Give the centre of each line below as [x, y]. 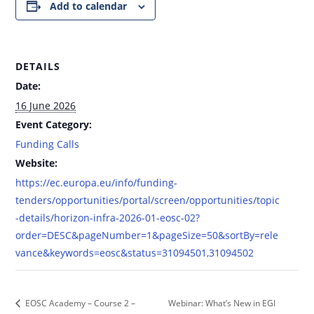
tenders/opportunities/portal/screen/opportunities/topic [148, 200]
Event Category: [54, 125]
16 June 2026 [46, 106]
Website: [37, 163]
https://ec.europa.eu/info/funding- [97, 183]
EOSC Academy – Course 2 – [80, 303]
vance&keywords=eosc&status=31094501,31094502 [135, 253]
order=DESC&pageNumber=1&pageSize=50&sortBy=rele [147, 235]
